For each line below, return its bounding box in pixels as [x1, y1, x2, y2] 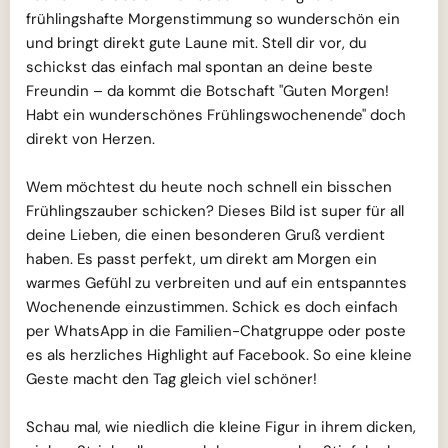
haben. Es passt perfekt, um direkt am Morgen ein [26, 249, 377, 270]
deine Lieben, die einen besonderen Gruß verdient [26, 225, 385, 246]
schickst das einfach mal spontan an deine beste [26, 57, 373, 78]
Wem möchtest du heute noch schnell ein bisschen [26, 177, 392, 198]
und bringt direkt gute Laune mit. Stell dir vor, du [26, 33, 367, 54]
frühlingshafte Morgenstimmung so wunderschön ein [26, 9, 400, 30]
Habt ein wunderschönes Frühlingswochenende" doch [26, 105, 406, 126]
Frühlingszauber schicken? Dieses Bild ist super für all [26, 201, 404, 222]
